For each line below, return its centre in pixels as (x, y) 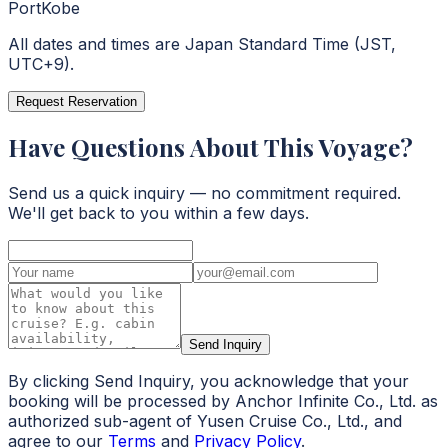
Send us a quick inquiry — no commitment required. (204, 193)
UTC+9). (41, 63)
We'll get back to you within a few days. (158, 213)
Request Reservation (76, 101)
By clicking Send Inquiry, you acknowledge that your (208, 381)
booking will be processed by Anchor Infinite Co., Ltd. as (223, 401)
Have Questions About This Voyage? (210, 147)
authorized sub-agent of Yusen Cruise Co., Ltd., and (205, 421)
